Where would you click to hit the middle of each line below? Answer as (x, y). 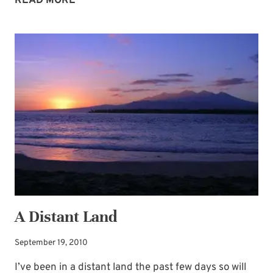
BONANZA (100, 33)
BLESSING (100, 16)
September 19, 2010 (51, 243)
